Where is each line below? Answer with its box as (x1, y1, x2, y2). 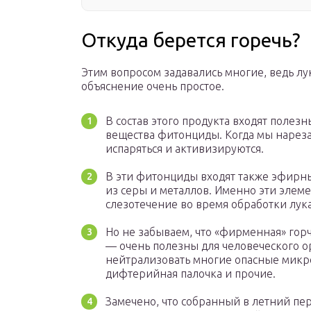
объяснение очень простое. (81, 80, 224, 93)
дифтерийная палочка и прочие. (106, 267, 276, 280)
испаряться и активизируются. (106, 142, 264, 155)
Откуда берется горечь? (81, 29, 300, 51)
